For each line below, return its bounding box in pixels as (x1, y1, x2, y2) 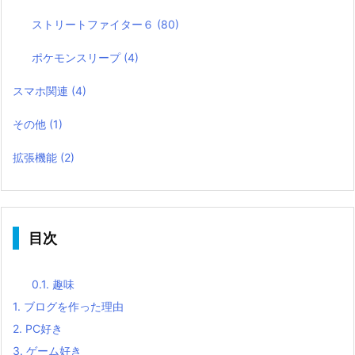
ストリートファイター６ (32, 17, 158, 31)
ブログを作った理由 (21, 299, 124, 313)
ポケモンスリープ (32, 50, 124, 64)
